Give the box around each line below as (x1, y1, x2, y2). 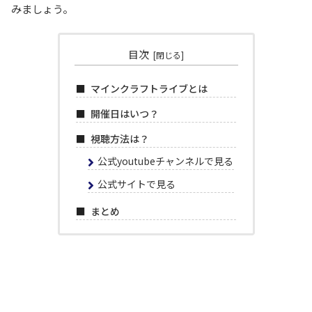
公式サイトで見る (97, 177, 176, 192)
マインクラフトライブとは (91, 81, 208, 95)
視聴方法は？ (91, 131, 150, 146)
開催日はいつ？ (91, 106, 159, 120)
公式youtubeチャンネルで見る (97, 154, 234, 169)
